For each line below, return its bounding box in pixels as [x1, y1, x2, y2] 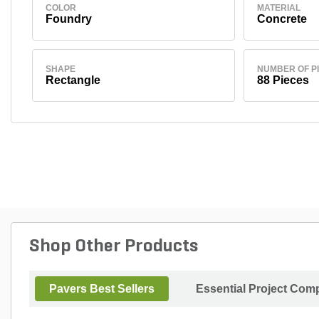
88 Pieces [256, 73, 309, 86]
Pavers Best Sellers [49, 282, 155, 295]
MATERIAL [256, 2, 300, 13]
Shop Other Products [29, 236, 198, 256]
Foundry [45, 12, 92, 25]
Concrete [256, 12, 307, 25]
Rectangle [45, 73, 100, 86]
